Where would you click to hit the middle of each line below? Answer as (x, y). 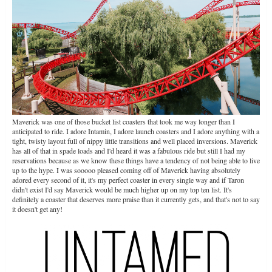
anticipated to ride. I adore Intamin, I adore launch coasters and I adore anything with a (136, 131)
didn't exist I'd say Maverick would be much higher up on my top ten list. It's (122, 189)
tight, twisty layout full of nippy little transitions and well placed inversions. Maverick (135, 141)
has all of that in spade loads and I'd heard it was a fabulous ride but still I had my (129, 150)
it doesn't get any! (37, 209)
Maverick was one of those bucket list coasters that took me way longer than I (124, 121)
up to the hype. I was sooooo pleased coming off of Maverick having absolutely (126, 170)
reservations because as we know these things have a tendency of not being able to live (136, 160)
